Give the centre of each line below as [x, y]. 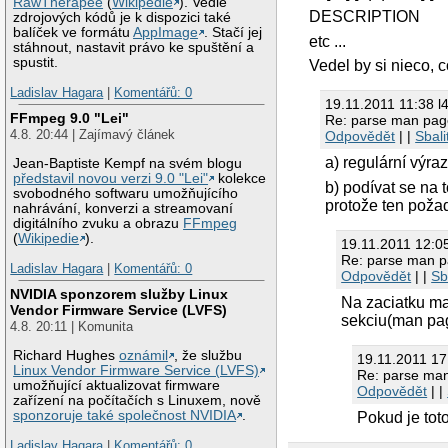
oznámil [144, 356]
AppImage [166, 33]
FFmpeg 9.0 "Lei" [70, 118]
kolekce [240, 179]
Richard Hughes [66, 356]
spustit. [36, 63]
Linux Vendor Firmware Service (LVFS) [136, 371]
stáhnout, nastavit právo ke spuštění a [134, 48]
